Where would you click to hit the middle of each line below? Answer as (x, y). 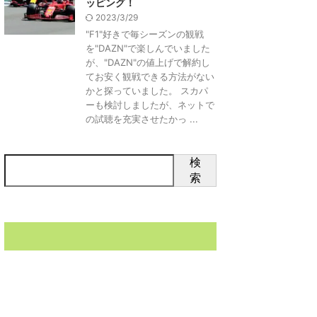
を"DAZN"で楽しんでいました (148, 48)
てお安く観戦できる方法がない (150, 76)
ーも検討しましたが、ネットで (150, 105)
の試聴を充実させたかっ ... (142, 119)
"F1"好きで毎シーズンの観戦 (145, 34)
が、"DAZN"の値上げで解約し (148, 62)
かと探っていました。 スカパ (147, 91)
